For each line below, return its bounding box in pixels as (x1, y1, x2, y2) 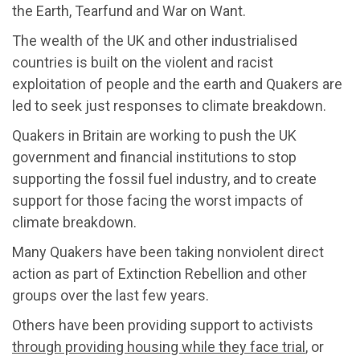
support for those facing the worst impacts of (12, 191, 304, 209)
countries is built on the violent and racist (12, 53, 273, 71)
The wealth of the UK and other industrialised (12, 31, 297, 49)
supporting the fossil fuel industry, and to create (12, 170, 317, 187)
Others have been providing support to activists (12, 316, 313, 333)
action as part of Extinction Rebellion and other (12, 264, 307, 282)
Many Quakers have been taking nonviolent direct (12, 243, 324, 260)
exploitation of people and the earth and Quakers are (12, 75, 342, 92)
